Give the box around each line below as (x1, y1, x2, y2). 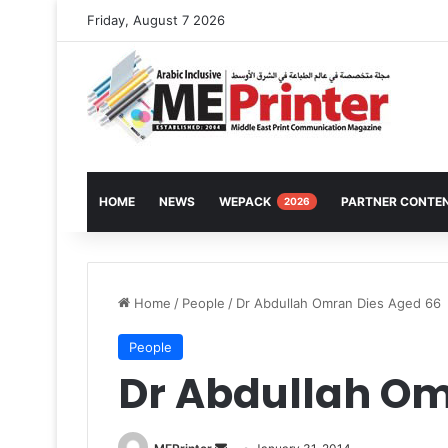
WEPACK (219, 194, 274, 209)
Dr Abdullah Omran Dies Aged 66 (236, 295, 441, 311)
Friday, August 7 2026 (87, 12, 225, 28)
